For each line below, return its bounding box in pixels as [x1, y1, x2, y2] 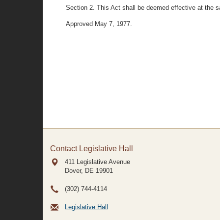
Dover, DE [65, 167, 94, 174]
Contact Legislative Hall [50, 144, 133, 153]
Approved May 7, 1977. [66, 20, 133, 27]
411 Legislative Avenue [65, 158, 130, 165]
